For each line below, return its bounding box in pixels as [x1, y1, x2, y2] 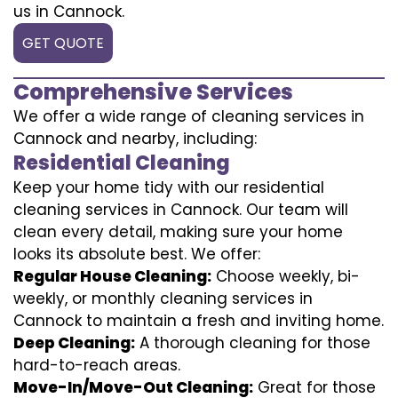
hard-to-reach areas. [13, 354, 180, 376]
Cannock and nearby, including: [13, 127, 257, 149]
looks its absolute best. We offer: [13, 243, 260, 265]
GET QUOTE [22, 32, 104, 53]
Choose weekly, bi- [211, 265, 360, 287]
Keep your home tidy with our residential [13, 176, 324, 198]
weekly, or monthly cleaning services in [13, 287, 313, 309]
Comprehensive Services [13, 76, 293, 107]
